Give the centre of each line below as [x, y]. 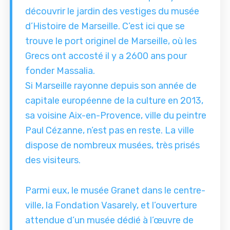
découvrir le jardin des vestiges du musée [112, 12]
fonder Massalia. [60, 71]
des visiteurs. [53, 160]
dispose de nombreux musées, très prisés [113, 146]
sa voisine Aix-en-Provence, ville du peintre [116, 116]
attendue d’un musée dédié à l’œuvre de [110, 221]
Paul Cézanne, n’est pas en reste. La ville [110, 131]
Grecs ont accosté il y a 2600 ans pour [106, 56]
